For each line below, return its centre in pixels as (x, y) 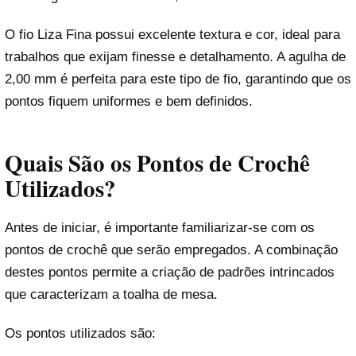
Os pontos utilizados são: (80, 334)
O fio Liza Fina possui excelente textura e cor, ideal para (172, 35)
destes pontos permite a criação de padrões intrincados (170, 273)
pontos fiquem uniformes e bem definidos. (129, 102)
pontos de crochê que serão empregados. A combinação (171, 250)
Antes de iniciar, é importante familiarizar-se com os (160, 228)
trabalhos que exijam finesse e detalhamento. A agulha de (175, 57)
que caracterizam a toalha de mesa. (111, 295)
